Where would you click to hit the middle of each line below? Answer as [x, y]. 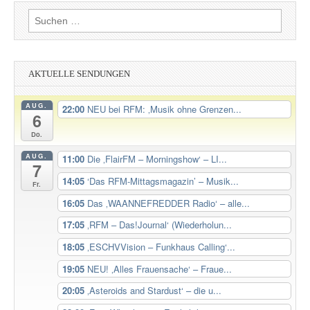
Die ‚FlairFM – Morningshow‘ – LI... [157, 159]
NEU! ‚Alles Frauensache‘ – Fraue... [159, 268]
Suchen [44, 16]
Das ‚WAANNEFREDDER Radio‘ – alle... [168, 203]
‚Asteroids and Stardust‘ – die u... [154, 291]
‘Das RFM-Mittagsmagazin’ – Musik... [163, 181]
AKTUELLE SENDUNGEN [79, 73]
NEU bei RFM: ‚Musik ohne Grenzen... [164, 109]
